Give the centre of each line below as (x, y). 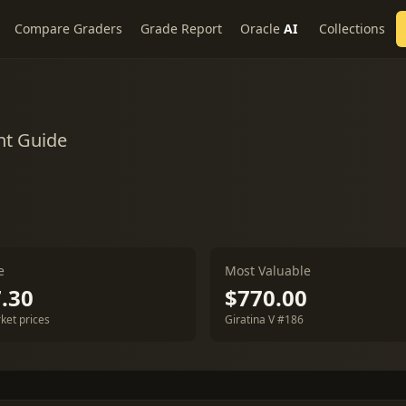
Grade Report (181, 29)
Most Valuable (268, 271)
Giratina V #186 (264, 319)
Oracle (260, 29)
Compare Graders (68, 29)
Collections (352, 29)
